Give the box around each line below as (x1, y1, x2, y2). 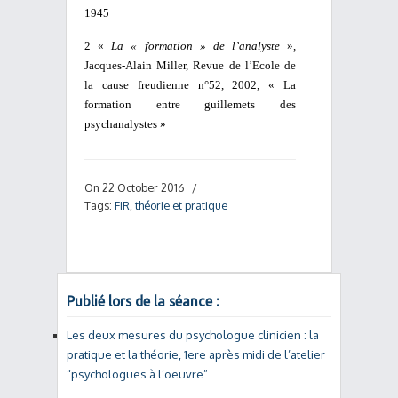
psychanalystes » (84, 117, 166, 131)
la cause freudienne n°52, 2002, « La (84, 78, 296, 92)
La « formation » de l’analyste (111, 39, 280, 52)
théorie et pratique (135, 198, 227, 212)
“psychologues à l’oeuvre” (67, 367, 208, 381)
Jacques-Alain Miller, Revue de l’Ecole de (84, 59, 296, 72)
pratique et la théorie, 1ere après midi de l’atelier (67, 347, 325, 362)
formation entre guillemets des (84, 98, 296, 111)
